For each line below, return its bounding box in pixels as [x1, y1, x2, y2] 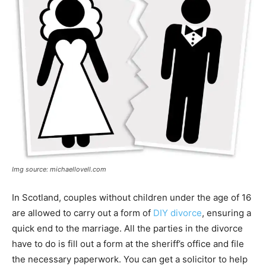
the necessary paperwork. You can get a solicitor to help [12, 253, 248, 265]
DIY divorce [153, 207, 202, 218]
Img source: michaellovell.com [12, 164, 106, 173]
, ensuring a [202, 207, 251, 218]
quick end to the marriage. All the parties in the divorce [12, 222, 243, 234]
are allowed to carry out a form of [12, 207, 153, 218]
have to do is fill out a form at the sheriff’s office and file [12, 237, 244, 249]
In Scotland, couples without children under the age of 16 [12, 191, 251, 203]
